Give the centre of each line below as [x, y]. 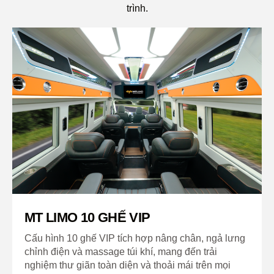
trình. [137, 9]
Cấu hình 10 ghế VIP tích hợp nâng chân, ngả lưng [135, 239]
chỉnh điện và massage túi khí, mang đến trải [121, 252]
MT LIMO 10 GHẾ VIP [87, 218]
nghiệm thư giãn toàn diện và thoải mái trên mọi [128, 265]
